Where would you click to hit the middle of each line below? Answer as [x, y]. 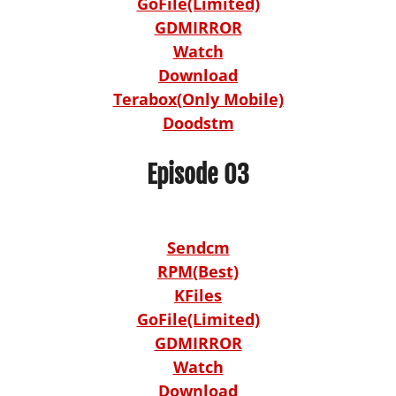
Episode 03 [198, 174]
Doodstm [198, 122]
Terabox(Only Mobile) [198, 99]
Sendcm [198, 247]
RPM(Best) [198, 271]
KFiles [198, 295]
